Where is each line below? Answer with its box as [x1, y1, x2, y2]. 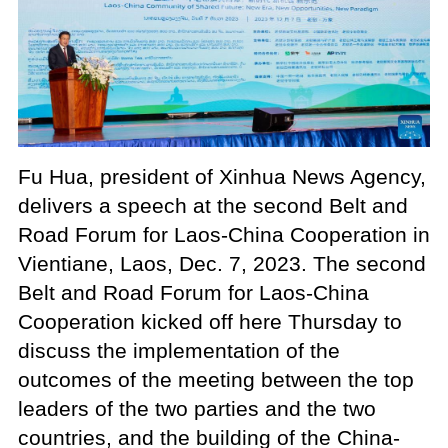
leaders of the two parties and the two [17, 396, 376, 420]
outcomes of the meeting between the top [17, 367, 414, 391]
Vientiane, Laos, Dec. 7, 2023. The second [17, 251, 426, 275]
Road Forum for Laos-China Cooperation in [17, 222, 430, 246]
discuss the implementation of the [17, 338, 340, 362]
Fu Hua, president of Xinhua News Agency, [17, 164, 426, 188]
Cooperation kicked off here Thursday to [17, 309, 402, 333]
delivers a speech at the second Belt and [17, 193, 408, 217]
